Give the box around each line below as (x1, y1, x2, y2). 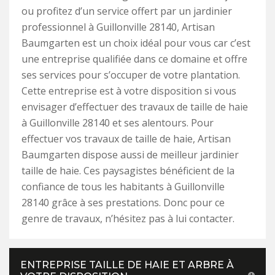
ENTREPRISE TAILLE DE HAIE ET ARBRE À (20, 258, 234, 271)
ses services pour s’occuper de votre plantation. (21, 68, 240, 82)
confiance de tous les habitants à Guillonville (21, 179, 225, 193)
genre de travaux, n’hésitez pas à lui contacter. (21, 211, 234, 225)
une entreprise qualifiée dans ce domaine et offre (21, 52, 247, 66)
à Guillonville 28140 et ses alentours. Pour (21, 115, 214, 130)
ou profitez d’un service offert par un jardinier (21, 4, 232, 18)
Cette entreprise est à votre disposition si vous (21, 83, 236, 98)
